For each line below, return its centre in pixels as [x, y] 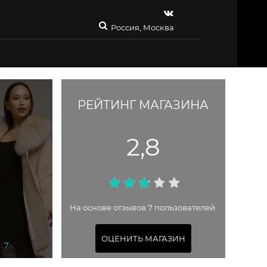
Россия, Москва [142, 27]
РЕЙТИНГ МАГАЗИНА [143, 105]
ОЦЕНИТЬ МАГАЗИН [143, 238]
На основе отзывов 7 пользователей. [143, 208]
